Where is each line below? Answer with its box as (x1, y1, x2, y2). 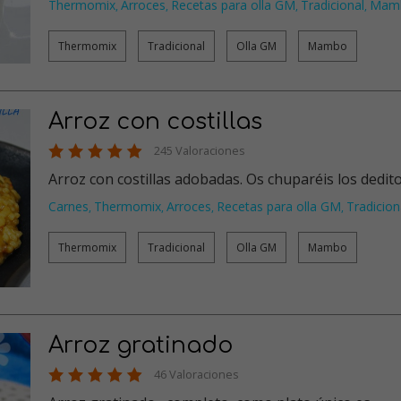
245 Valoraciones (154, 141, 245, 158)
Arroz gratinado (48, 333, 233, 359)
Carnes (48, 197, 89, 215)
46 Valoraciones (154, 366, 239, 383)
